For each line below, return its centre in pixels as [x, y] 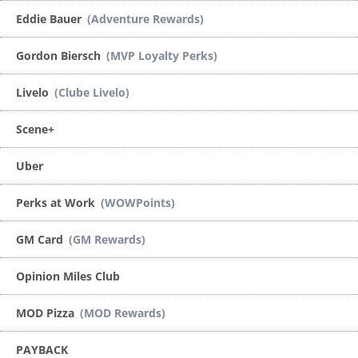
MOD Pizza [47, 312]
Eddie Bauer [50, 18]
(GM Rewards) [107, 239]
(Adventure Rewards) [145, 18]
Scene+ [35, 129]
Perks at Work [57, 202]
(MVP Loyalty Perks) [162, 55]
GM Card [41, 239]
